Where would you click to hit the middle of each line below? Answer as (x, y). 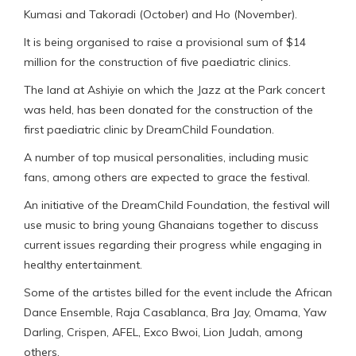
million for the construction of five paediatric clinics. (157, 62)
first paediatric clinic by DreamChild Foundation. (149, 129)
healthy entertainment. (83, 264)
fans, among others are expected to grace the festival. (167, 177)
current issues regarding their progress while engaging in (173, 244)
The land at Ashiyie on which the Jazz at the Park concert (174, 89)
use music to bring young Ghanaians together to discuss (171, 224)
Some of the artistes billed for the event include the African (178, 292)
